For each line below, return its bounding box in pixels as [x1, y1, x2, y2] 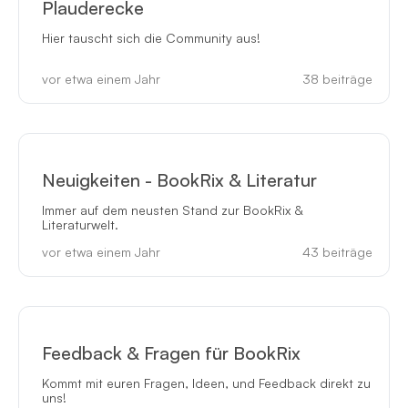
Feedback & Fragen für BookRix [41, 341, 301, 364]
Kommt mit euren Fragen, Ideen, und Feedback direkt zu [41, 374, 371, 391]
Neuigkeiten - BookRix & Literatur [41, 168, 317, 192]
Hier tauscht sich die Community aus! [41, 29, 260, 46]
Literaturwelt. [41, 217, 118, 233]
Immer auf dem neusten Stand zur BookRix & [41, 202, 303, 219]
